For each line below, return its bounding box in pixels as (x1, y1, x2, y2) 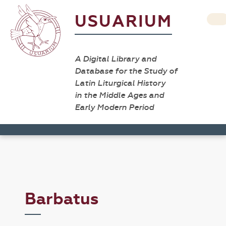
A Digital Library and (75, 54, 156, 64)
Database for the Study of (75, 66, 178, 76)
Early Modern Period (75, 102, 154, 112)
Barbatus (25, 189, 99, 209)
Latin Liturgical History (75, 78, 165, 88)
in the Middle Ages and (75, 90, 164, 100)
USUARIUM (75, 12, 172, 31)
